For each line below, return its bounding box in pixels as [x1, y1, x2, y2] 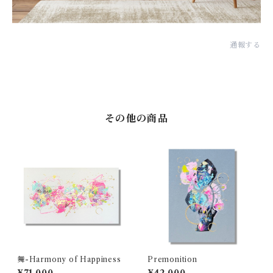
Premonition [147, 255, 197, 264]
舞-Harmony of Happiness [17, 255, 121, 264]
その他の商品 [105, 112, 168, 125]
